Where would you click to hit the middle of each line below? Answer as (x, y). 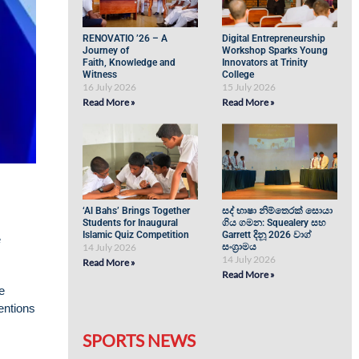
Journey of (106, 50)
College (240, 75)
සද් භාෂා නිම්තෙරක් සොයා (278, 211)
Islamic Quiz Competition (137, 235)
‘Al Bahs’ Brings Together (137, 211)
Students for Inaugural (131, 223)
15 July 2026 (249, 87)
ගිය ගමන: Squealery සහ (274, 223)
